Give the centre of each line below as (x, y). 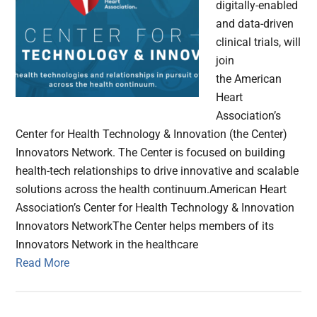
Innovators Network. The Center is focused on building (151, 153)
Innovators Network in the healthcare (107, 245)
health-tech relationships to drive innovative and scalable (157, 171)
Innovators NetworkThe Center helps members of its (145, 226)
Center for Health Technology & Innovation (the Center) (152, 134)
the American (249, 79)
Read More (43, 263)
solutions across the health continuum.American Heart (151, 190)
